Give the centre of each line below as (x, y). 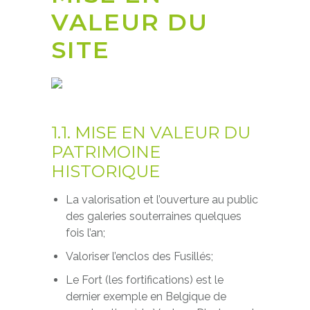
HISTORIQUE (106, 171)
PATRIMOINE (106, 152)
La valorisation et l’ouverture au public (162, 200)
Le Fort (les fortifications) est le (144, 280)
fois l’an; (85, 233)
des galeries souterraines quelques (153, 216)
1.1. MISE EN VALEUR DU (151, 133)
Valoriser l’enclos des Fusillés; (139, 256)
